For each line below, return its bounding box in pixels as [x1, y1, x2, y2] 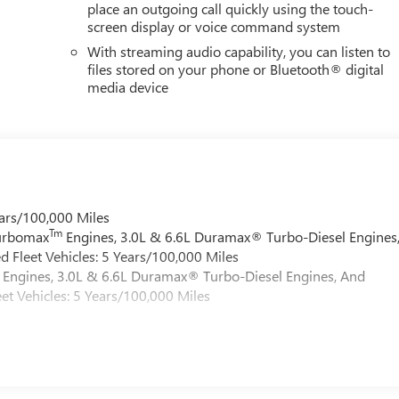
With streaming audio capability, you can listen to [87, 42, 391, 61]
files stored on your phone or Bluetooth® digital [87, 60, 385, 79]
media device [87, 77, 169, 97]
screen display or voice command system [87, 17, 341, 37]
